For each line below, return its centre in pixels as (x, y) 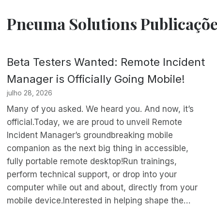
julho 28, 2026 (30, 93)
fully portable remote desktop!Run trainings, (92, 161)
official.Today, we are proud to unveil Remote (95, 122)
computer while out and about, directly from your (102, 187)
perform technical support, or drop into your (92, 174)
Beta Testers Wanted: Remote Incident (106, 62)
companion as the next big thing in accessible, (98, 148)
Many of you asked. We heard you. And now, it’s (101, 109)
